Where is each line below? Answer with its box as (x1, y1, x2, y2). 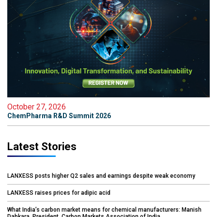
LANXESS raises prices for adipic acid (7, 189, 110, 197)
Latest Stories (7, 140, 77, 153)
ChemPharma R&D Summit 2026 (7, 112, 111, 120)
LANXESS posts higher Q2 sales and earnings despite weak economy (7, 172, 195, 180)
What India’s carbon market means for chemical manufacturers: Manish (7, 206, 201, 214)
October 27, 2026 (7, 102, 66, 112)
